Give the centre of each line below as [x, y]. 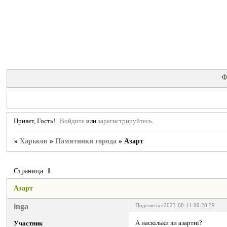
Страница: [31, 171]
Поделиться [150, 205]
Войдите [72, 121]
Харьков [34, 141]
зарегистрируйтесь [125, 121]
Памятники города [86, 141]
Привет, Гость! [35, 121]
